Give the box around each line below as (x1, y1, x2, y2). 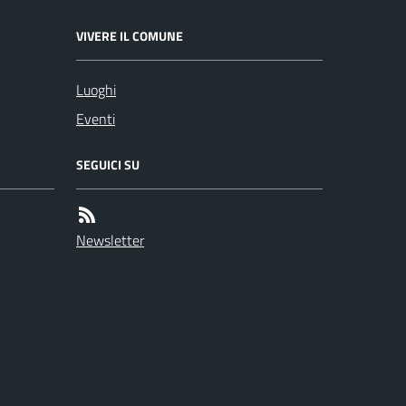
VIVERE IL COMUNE (76, 26, 183, 45)
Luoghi (76, 79, 116, 101)
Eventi (76, 108, 115, 130)
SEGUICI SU (76, 155, 140, 174)
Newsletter (76, 229, 144, 251)
